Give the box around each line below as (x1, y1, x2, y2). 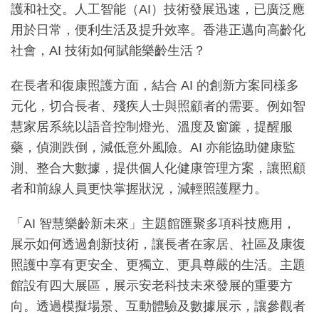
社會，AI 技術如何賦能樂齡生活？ (11, 43, 206, 58)
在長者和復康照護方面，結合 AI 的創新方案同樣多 (11, 78, 299, 93)
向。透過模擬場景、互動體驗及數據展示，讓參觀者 (11, 298, 305, 313)
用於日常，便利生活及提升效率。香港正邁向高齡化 (11, 22, 305, 37)
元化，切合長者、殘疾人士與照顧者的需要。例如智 (11, 98, 305, 113)
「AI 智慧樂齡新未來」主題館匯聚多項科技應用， (11, 216, 296, 231)
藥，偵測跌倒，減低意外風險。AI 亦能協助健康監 (11, 140, 296, 155)
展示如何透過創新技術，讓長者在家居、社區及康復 (11, 236, 305, 251)
